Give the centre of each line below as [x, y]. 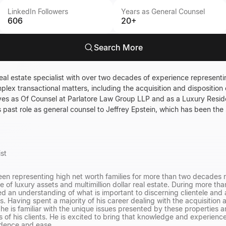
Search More [118, 47]
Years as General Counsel [163, 11]
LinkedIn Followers [38, 11]
